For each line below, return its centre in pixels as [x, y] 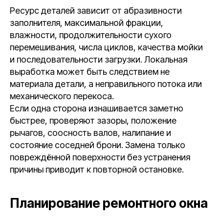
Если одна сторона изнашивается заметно [97, 108]
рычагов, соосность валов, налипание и [90, 133]
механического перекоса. [62, 96]
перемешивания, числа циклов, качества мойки [106, 47]
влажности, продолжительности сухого [91, 35]
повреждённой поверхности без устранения [100, 157]
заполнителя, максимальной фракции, [87, 23]
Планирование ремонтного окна [109, 203]
